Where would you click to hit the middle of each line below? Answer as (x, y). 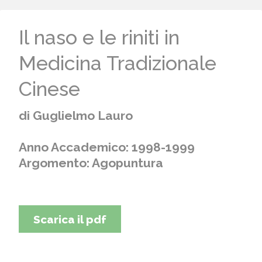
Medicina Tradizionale (118, 63)
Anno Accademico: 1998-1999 (107, 147)
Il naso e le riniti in (99, 38)
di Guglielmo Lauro (76, 116)
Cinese (49, 89)
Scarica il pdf (70, 220)
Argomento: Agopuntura (91, 163)
